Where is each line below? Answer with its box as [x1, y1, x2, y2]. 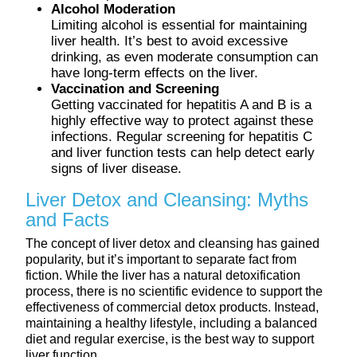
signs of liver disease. [51, 160, 182, 176]
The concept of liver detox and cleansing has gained [25, 236, 320, 250]
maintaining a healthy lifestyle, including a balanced [25, 316, 317, 330]
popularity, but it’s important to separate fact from [25, 252, 296, 266]
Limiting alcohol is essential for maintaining [51, 17, 307, 33]
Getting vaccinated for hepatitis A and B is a [51, 96, 312, 112]
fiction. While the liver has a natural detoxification [25, 268, 300, 282]
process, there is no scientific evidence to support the [25, 284, 323, 298]
